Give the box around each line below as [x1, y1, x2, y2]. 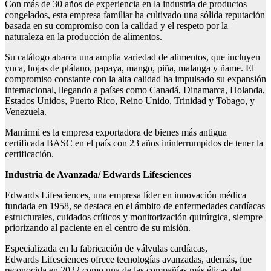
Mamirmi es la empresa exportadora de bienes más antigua [5, 127, 227, 138]
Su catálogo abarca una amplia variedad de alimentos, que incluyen [5, 52, 260, 63]
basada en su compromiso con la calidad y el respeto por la [5, 21, 228, 31]
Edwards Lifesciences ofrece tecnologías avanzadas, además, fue [5, 254, 252, 265]
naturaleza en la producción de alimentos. [5, 31, 162, 42]
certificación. [5, 149, 56, 160]
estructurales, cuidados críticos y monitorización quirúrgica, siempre [5, 212, 263, 223]
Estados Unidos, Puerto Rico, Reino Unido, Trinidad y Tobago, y [5, 96, 255, 106]
